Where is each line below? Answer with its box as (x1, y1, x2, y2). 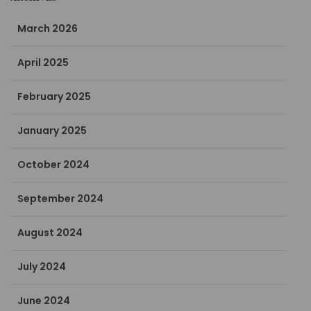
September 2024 (17, 192, 104, 206)
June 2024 (17, 294, 71, 308)
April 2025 (17, 56, 69, 70)
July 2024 (17, 260, 67, 274)
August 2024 (17, 226, 83, 240)
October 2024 (17, 158, 90, 172)
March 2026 (17, 22, 78, 36)
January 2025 (17, 124, 87, 138)
